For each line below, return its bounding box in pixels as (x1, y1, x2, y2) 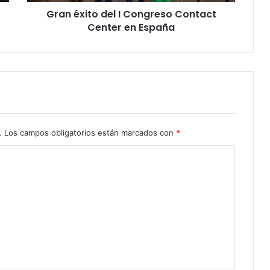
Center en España (87, 20, 175, 34)
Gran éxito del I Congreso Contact (46, 7, 216, 21)
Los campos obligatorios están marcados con (4, 127, 176, 137)
